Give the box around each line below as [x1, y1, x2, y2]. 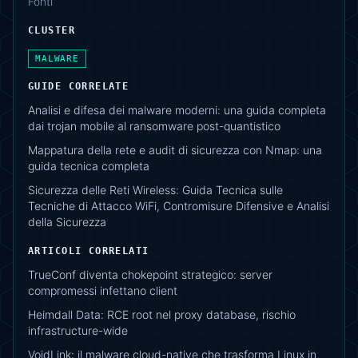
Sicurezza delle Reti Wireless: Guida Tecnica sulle [28, 183, 283, 197]
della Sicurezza [28, 215, 106, 229]
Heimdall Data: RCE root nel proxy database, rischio [28, 308, 296, 322]
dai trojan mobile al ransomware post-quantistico [28, 119, 280, 133]
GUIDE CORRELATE [28, 81, 129, 93]
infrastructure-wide [28, 324, 128, 338]
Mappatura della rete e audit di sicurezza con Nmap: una [28, 143, 322, 157]
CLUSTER [28, 25, 75, 37]
